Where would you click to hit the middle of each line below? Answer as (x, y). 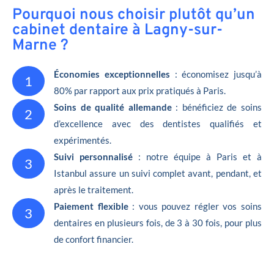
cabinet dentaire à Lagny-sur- (117, 30)
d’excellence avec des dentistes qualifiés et (158, 123)
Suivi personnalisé (93, 156)
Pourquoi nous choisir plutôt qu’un (134, 15)
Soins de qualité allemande (113, 107)
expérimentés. (83, 140)
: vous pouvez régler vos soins (195, 206)
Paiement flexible (91, 206)
